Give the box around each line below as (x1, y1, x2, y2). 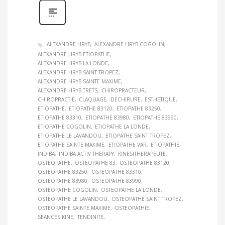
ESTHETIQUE (145, 95, 176, 103)
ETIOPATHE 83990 (133, 114, 177, 121)
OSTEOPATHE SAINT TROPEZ (111, 195, 182, 202)
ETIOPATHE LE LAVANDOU (38, 132, 101, 139)
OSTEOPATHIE (115, 204, 149, 211)
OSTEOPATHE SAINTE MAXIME (38, 204, 110, 211)
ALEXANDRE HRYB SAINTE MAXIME (38, 77, 121, 85)
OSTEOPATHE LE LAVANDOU (38, 195, 107, 202)
